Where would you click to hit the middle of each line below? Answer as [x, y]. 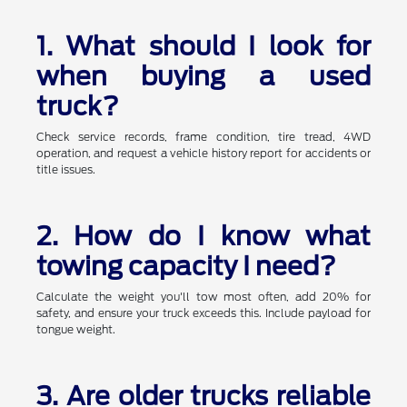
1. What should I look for [203, 47]
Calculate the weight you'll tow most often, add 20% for [203, 297]
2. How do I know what [203, 237]
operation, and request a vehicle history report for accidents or [203, 154]
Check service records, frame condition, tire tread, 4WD [203, 137]
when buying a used [203, 77]
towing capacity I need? [186, 267]
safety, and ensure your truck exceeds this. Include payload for [203, 313]
